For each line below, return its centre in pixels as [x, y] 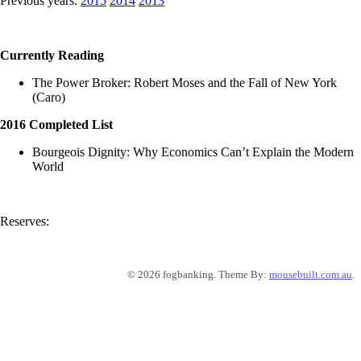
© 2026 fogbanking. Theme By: [198, 274]
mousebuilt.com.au [311, 274]
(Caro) [49, 97]
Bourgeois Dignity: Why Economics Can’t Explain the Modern [193, 151]
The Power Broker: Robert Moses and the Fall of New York [185, 82]
